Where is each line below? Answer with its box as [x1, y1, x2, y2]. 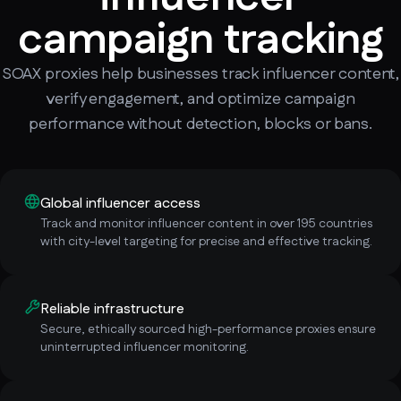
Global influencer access [40, 192, 200, 214]
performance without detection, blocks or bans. [28, 112, 373, 136]
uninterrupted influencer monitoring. [40, 337, 249, 356]
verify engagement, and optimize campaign [46, 87, 355, 111]
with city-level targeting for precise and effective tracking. [40, 232, 372, 251]
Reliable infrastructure [40, 298, 184, 320]
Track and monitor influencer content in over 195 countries [40, 214, 372, 233]
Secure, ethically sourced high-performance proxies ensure [40, 320, 376, 338]
